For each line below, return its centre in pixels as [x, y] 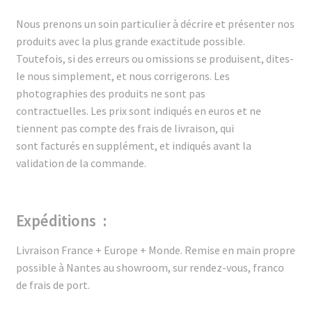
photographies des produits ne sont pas [110, 94]
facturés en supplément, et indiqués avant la [146, 146]
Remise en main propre [240, 250]
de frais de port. [53, 285]
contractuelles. [53, 111]
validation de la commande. [83, 163]
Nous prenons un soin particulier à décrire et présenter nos [155, 24]
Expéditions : [61, 221]
